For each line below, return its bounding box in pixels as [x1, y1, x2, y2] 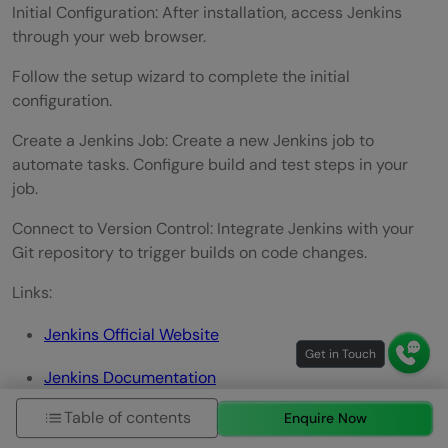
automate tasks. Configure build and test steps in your [12, 153, 408, 175]
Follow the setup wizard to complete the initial [12, 65, 350, 87]
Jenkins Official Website [44, 323, 219, 345]
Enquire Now [283, 408, 367, 427]
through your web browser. [12, 25, 210, 47]
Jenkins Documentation [44, 366, 216, 388]
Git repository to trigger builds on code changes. [12, 241, 367, 263]
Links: [12, 281, 52, 303]
